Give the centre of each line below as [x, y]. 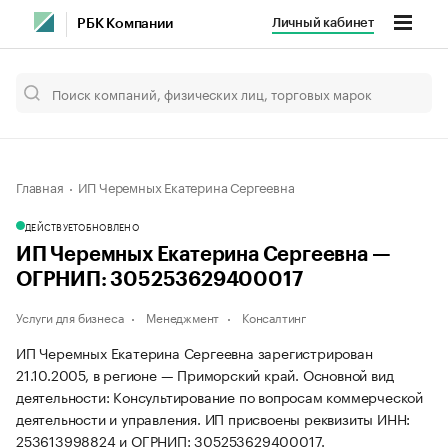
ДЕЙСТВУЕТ [52, 226]
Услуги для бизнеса [70, 316]
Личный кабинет [322, 22]
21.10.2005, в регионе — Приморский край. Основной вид [205, 374]
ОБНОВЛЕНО [108, 226]
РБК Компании [125, 24]
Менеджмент [183, 316]
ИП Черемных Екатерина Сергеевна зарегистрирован [194, 352]
